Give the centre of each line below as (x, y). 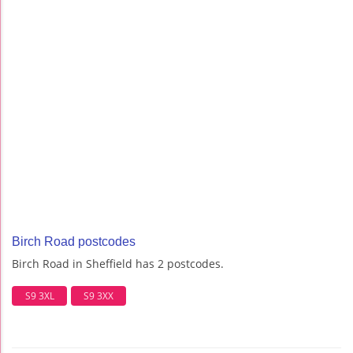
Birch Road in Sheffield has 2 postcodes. (118, 264)
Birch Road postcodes (74, 242)
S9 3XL (39, 295)
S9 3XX (98, 295)
